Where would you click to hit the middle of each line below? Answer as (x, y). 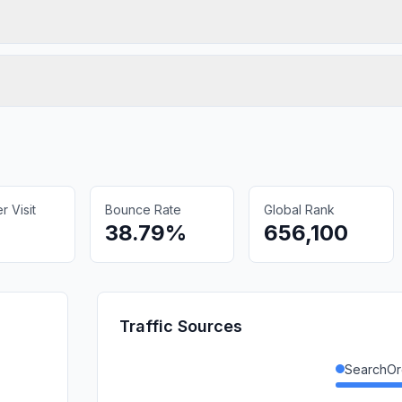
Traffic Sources (181, 326)
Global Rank (300, 209)
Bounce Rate (143, 209)
